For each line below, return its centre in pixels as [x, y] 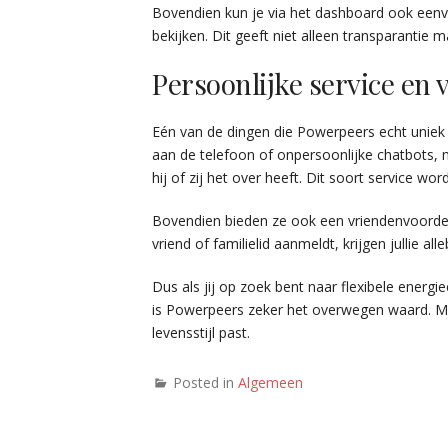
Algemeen [270, 382]
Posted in [205, 382]
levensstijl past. [201, 332]
